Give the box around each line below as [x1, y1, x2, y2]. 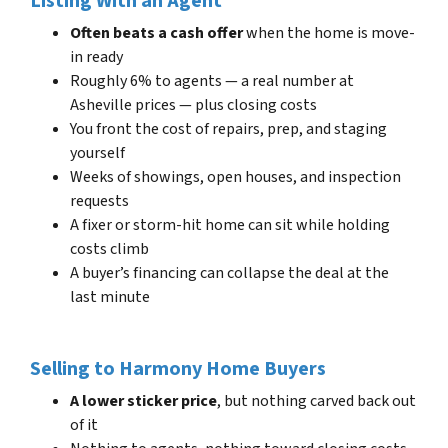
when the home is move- [243, 21, 415, 44]
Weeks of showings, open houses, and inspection [70, 165, 401, 188]
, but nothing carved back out [217, 389, 416, 412]
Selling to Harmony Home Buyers [30, 354, 326, 383]
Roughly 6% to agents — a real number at [70, 69, 354, 92]
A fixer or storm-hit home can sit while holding [70, 213, 390, 236]
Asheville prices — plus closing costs [70, 93, 317, 116]
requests [70, 189, 129, 212]
